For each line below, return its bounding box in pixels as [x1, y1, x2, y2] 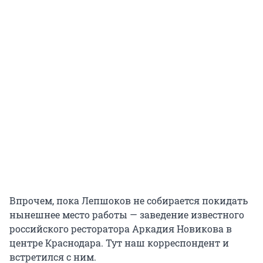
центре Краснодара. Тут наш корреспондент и [9, 237, 229, 249]
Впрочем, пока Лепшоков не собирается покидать [9, 194, 248, 207]
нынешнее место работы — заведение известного [9, 208, 244, 221]
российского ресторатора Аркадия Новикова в [9, 222, 232, 235]
